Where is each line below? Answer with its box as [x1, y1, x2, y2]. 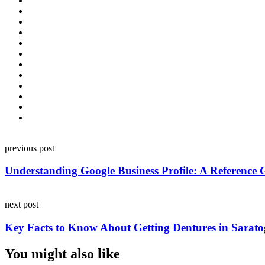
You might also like [5, 245, 120, 261]
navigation [4, 147, 68, 163]
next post [5, 199, 38, 209]
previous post [5, 143, 54, 153]
